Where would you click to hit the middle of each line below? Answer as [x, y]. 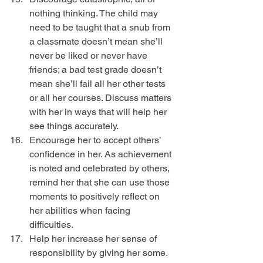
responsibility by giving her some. [100, 253]
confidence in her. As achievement [102, 154]
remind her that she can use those [101, 183]
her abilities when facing [81, 211]
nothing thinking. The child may [95, 14]
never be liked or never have [90, 56]
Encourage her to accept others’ [96, 140]
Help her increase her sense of [94, 239]
